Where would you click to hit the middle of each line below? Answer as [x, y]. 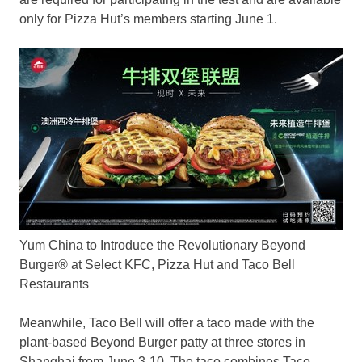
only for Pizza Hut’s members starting [127, 19]
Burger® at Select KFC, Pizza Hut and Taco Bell [157, 265]
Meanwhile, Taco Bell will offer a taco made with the [167, 323]
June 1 [255, 19]
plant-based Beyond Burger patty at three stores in [162, 343]
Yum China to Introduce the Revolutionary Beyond [162, 246]
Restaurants [54, 284]
